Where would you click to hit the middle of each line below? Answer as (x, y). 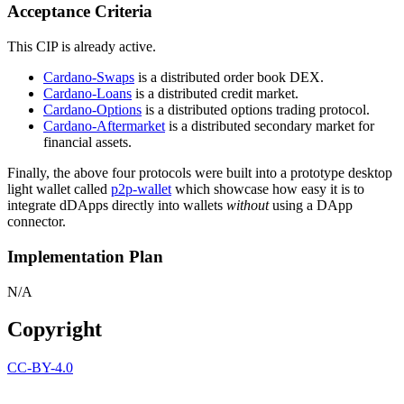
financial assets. (87, 142)
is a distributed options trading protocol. (256, 110)
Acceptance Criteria (80, 12)
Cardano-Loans (87, 94)
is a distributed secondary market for (270, 126)
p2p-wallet (141, 189)
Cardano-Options (92, 110)
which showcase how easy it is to (268, 189)
